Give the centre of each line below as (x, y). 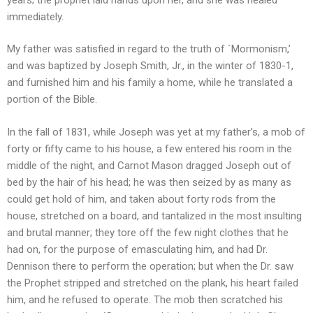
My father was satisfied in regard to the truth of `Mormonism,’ (149, 49)
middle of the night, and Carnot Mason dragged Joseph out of (149, 165)
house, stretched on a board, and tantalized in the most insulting (154, 216)
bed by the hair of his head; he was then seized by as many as (149, 182)
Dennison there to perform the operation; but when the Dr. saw (150, 266)
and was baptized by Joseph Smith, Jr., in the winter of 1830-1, (150, 66)
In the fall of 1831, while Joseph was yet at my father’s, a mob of (156, 132)
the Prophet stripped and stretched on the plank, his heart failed (153, 283)
